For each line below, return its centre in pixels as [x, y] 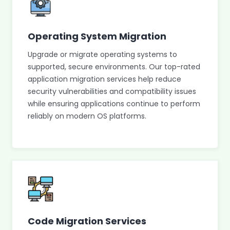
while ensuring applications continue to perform [114, 104]
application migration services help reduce [104, 79]
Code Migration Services [87, 221]
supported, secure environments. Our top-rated [114, 67]
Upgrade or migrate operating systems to [102, 54]
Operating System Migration [97, 36]
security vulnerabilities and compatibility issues [112, 91]
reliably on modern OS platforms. [87, 116]
